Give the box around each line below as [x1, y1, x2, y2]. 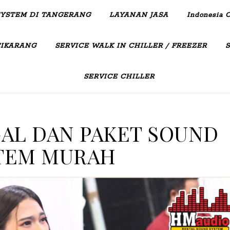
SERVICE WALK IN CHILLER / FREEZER [54, 42, 207, 50]
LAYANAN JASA [109, 11, 168, 20]
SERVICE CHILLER [84, 72, 155, 81]
